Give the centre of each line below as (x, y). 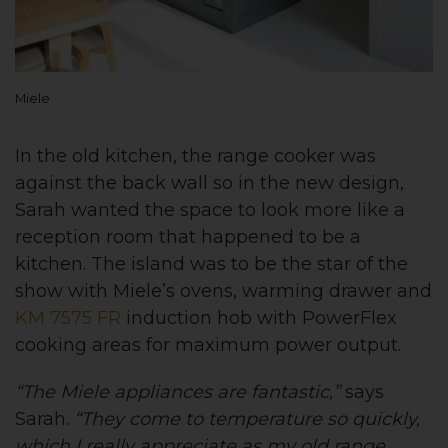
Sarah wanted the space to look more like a (210, 210)
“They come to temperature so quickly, (247, 419)
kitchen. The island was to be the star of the (211, 264)
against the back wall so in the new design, (209, 183)
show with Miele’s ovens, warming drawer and (223, 291)
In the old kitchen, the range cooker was (195, 156)
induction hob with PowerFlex (259, 318)
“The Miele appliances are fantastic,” (177, 392)
